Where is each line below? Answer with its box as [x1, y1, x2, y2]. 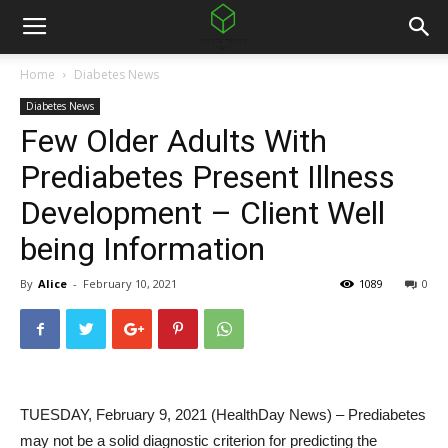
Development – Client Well [20, 194, 385, 232]
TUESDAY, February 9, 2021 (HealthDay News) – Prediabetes [20, 406, 426, 423]
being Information [20, 230, 265, 268]
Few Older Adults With [20, 122, 327, 160]
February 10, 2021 [83, 276, 177, 291]
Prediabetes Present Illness [20, 158, 395, 196]
